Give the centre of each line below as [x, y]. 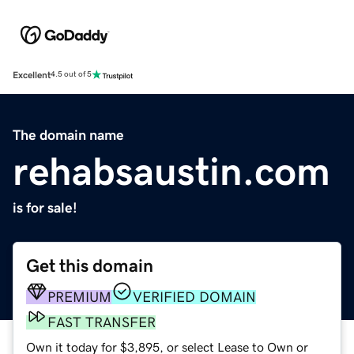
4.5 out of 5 [71, 75]
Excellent [32, 75]
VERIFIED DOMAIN [194, 297]
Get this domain [90, 265]
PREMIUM [79, 297]
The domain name [68, 135]
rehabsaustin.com [171, 171]
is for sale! [45, 207]
